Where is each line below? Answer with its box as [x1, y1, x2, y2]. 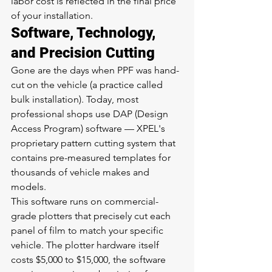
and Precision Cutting [11, 44, 155, 61]
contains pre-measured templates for [11, 152, 173, 163]
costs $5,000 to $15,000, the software [11, 254, 168, 265]
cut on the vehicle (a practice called [11, 79, 165, 90]
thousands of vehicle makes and [11, 166, 152, 178]
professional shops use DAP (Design [11, 108, 171, 120]
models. [11, 181, 46, 192]
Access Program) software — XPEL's [11, 123, 168, 134]
